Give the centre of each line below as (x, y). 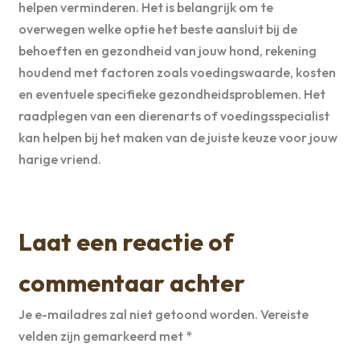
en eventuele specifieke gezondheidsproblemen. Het (172, 94)
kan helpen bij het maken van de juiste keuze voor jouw (178, 137)
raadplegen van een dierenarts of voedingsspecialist (174, 115)
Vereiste (284, 315)
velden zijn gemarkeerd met (102, 336)
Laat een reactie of (126, 242)
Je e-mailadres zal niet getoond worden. (138, 315)
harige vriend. (59, 159)
